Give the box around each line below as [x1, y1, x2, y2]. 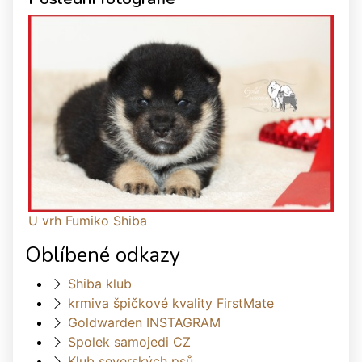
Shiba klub [68, 276, 132, 293]
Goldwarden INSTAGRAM [68, 314, 221, 331]
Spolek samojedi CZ [68, 334, 191, 351]
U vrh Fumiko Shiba [28, 213, 147, 229]
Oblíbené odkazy [25, 241, 180, 270]
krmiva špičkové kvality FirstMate [68, 295, 274, 312]
